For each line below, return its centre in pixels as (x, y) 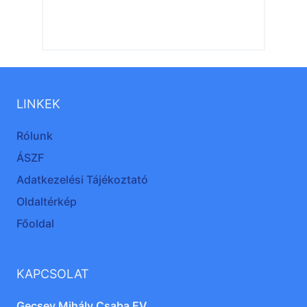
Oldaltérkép (47, 201)
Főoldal (35, 223)
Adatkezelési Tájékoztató (82, 180)
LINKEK (38, 104)
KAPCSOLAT (53, 274)
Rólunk (35, 136)
